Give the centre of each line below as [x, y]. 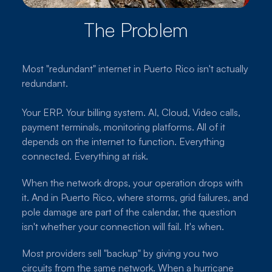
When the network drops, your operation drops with [132, 182]
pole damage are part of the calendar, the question [129, 212]
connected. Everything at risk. [85, 156]
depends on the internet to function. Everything [123, 141]
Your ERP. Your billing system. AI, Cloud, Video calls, [131, 112]
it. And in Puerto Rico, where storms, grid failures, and [135, 197]
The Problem [136, 29]
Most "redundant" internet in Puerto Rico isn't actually [135, 68]
